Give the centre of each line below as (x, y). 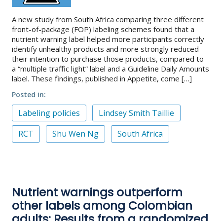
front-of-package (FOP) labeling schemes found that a (103, 29)
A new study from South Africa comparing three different (108, 19)
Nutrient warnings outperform (97, 192)
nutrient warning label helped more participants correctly (108, 39)
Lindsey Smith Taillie (136, 113)
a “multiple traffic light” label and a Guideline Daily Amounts (110, 68)
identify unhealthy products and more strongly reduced (105, 49)
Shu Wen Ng (75, 134)
